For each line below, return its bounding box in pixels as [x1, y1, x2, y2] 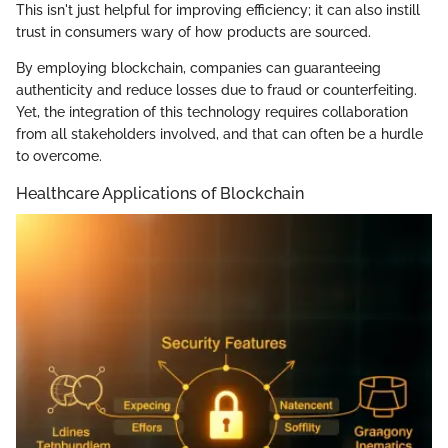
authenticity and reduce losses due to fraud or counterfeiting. [16, 82, 417, 99]
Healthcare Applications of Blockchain [16, 184, 304, 204]
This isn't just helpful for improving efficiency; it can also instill [16, 2, 420, 19]
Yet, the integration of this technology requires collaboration [16, 104, 408, 121]
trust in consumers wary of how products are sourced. [16, 24, 371, 41]
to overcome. [16, 148, 102, 165]
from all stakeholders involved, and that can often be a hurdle [16, 126, 423, 143]
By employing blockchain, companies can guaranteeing [16, 60, 381, 77]
